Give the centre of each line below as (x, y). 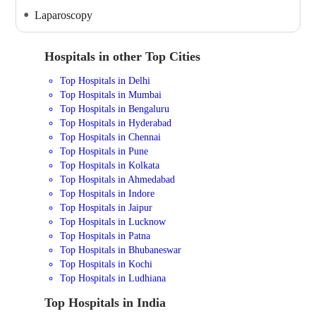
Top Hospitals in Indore (108, 194)
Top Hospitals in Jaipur (107, 208)
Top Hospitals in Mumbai (111, 95)
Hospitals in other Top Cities (122, 56)
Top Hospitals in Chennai (111, 137)
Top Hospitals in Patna (105, 236)
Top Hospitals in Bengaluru (115, 109)
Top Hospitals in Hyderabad (116, 123)
